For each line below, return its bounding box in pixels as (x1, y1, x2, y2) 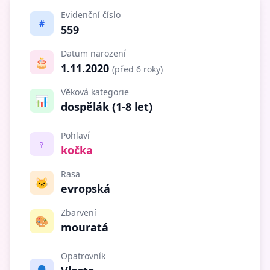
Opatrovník (61, 250, 105, 262)
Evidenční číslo (61, 8, 121, 20)
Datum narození (61, 47, 126, 59)
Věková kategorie (61, 86, 129, 98)
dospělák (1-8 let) (61, 99, 152, 114)
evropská (61, 181, 110, 196)
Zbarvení (61, 206, 96, 218)
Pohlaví (61, 129, 90, 141)
